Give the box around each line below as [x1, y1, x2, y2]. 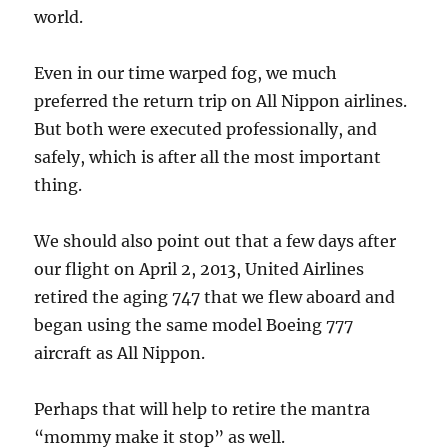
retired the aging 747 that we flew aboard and [34, 287, 396, 308]
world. [34, 7, 84, 28]
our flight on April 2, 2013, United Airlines [34, 259, 365, 280]
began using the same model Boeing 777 [34, 315, 354, 336]
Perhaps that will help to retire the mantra [34, 399, 371, 420]
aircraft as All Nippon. [34, 343, 206, 364]
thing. [34, 175, 83, 196]
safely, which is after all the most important [34, 147, 382, 168]
